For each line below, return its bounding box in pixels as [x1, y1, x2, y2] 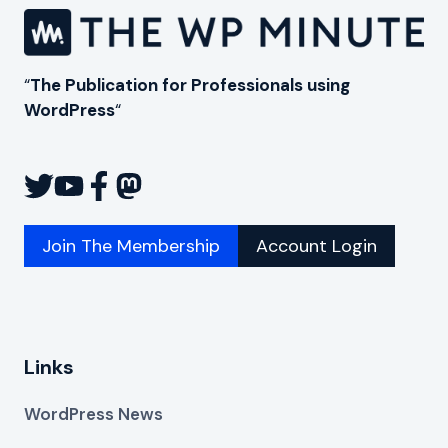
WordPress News [24, 402, 163, 425]
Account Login [256, 234, 377, 259]
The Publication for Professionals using [30, 74, 350, 97]
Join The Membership [42, 234, 220, 259]
